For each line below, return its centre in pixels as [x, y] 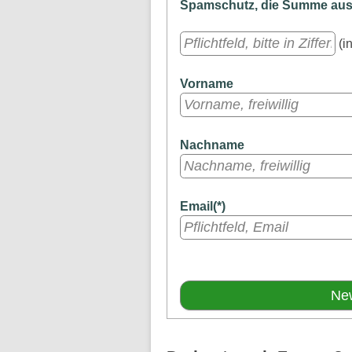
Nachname [212, 145]
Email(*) [203, 207]
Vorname [207, 84]
